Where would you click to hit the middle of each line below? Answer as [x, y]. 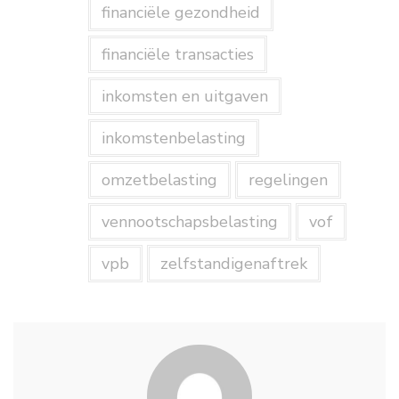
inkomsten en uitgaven [184, 96]
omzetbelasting [159, 180]
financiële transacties [177, 54]
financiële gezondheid [180, 12]
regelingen [288, 180]
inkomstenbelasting [173, 138]
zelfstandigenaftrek [233, 264]
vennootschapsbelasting [189, 222]
